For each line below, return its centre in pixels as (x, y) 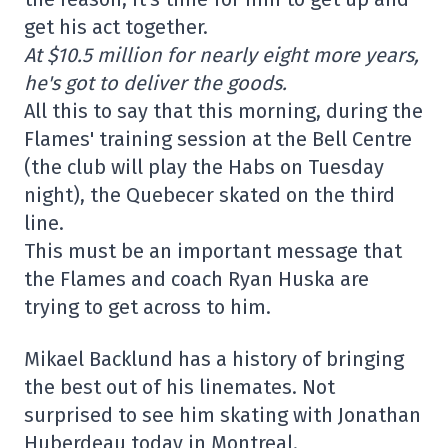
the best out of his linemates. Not (179, 387)
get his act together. (116, 27)
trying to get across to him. (147, 307)
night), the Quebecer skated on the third (209, 195)
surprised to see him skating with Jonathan (222, 415)
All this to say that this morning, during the (223, 111)
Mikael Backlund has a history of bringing (214, 359)
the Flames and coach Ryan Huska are (196, 279)
